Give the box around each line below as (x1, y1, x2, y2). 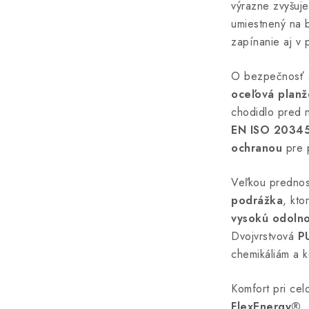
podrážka (231, 192, 283, 208)
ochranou (231, 140, 282, 156)
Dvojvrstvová (231, 228, 298, 244)
